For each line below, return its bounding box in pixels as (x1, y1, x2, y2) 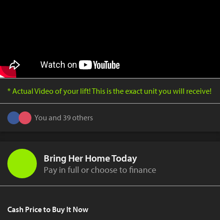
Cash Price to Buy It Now (7, 204, 88, 214)
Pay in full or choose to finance (44, 164, 156, 175)
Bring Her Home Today (44, 151, 137, 164)
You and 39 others (34, 112, 93, 123)
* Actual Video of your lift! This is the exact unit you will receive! (7, 85, 212, 96)
